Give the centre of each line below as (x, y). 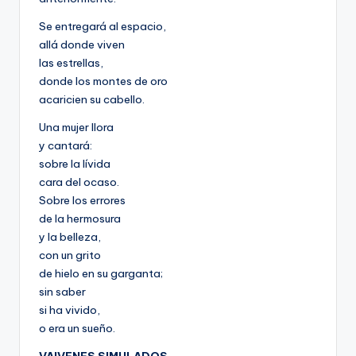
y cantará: (66, 146)
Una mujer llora (76, 128)
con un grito (70, 255)
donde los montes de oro (103, 81)
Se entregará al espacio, (103, 27)
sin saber (62, 292)
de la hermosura (80, 219)
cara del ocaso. (79, 182)
